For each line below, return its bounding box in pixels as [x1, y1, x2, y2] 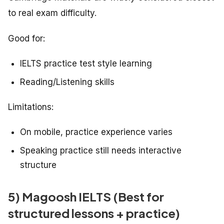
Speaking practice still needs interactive [20, 145, 181, 156]
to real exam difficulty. [8, 8, 96, 18]
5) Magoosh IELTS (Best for [8, 189, 164, 204]
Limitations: [8, 102, 53, 112]
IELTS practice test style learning [20, 58, 152, 69]
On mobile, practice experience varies [20, 127, 172, 137]
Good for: [8, 33, 45, 44]
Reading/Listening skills [20, 77, 114, 87]
